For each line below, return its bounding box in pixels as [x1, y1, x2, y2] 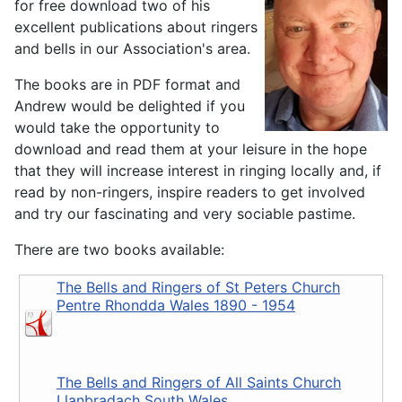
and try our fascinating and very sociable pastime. [14, 205, 355, 223]
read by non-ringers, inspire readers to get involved [14, 183, 365, 202]
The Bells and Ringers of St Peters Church [57, 278, 340, 297]
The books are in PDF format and [14, 75, 240, 94]
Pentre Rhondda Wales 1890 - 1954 [57, 296, 295, 315]
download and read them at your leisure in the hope [14, 140, 367, 159]
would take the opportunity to [14, 118, 220, 137]
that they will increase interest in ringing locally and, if [14, 162, 381, 180]
